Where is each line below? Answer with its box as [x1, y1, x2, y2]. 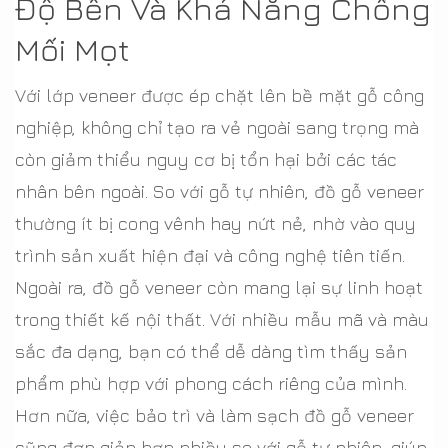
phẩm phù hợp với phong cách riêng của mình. [15, 373, 407, 394]
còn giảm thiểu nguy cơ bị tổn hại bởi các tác [15, 149, 397, 170]
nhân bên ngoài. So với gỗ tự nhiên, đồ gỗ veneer [15, 181, 424, 202]
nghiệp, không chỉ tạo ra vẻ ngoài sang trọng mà [15, 117, 419, 138]
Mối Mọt [15, 30, 129, 68]
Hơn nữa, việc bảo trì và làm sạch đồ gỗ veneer [15, 405, 414, 426]
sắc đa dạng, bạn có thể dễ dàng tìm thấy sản [15, 341, 407, 362]
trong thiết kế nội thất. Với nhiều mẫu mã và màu [15, 309, 429, 330]
